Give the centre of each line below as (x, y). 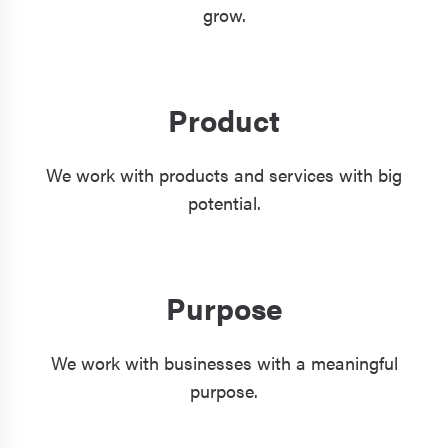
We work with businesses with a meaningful (224, 362)
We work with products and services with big (224, 174)
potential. (224, 202)
